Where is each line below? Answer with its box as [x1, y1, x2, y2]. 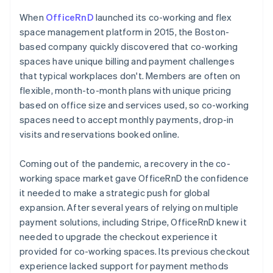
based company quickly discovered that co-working [19, 40, 238, 52]
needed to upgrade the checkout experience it [19, 230, 218, 243]
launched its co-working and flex [93, 10, 232, 23]
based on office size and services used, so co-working [19, 98, 249, 111]
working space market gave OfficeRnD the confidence [19, 171, 249, 184]
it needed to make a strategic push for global [19, 186, 210, 199]
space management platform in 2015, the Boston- [19, 25, 230, 38]
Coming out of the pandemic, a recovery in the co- [19, 157, 230, 169]
